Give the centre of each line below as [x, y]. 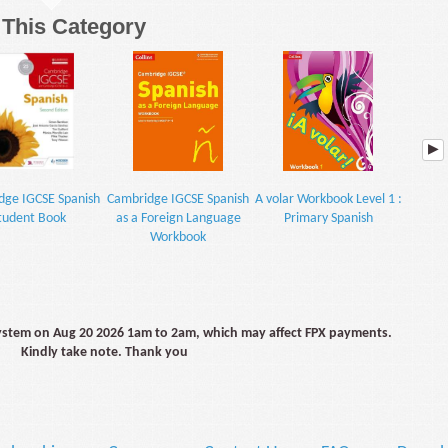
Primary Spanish [328, 219]
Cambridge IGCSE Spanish [178, 200]
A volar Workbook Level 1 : [328, 200]
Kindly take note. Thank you [104, 352]
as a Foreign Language [178, 219]
